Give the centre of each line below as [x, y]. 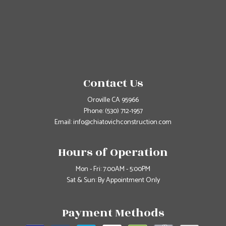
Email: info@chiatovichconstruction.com [113, 123]
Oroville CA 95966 [113, 100]
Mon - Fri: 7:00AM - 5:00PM [113, 169]
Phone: [94, 111]
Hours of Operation [113, 153]
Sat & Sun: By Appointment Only [113, 181]
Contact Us [113, 83]
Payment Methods [113, 213]
